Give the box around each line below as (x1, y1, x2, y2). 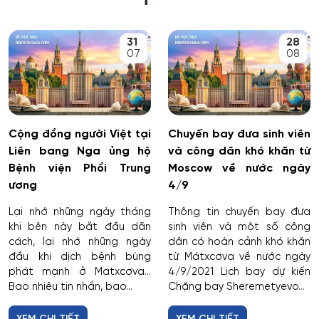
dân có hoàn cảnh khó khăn (168, 236, 310, 249)
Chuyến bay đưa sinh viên (168, 128, 310, 141)
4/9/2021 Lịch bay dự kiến (168, 266, 310, 278)
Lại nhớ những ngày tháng (9, 206, 151, 219)
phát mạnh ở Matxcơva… (9, 266, 151, 278)
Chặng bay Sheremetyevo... (168, 281, 305, 293)
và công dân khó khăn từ (168, 145, 310, 158)
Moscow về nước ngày (168, 162, 310, 175)
